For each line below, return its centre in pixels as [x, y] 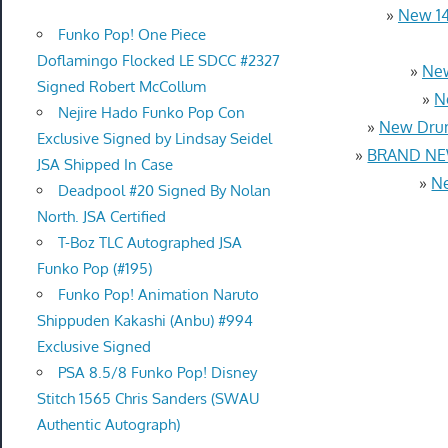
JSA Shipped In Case [104, 165]
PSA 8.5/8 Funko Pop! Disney [157, 373]
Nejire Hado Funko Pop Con [151, 113]
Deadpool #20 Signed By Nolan [164, 191]
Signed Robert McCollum [121, 87]
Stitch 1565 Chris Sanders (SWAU [148, 399]
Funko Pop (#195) [94, 269]
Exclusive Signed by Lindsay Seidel [154, 139]
